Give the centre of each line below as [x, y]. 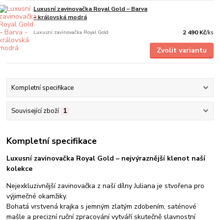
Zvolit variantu [181, 51]
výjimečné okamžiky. [37, 196]
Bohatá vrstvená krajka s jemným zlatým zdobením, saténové [102, 206]
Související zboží [35, 111]
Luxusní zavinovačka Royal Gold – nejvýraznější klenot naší [106, 158]
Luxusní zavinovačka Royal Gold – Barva [91, 9]
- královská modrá [60, 17]
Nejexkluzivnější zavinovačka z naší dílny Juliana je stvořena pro [106, 186]
